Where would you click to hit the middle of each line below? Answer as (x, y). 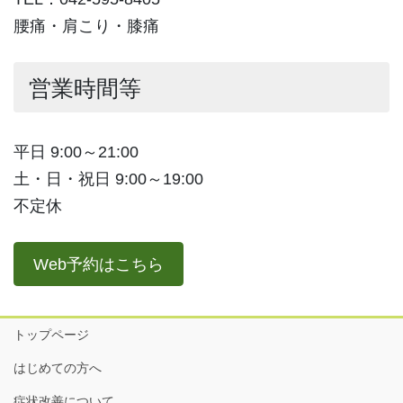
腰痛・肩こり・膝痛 (86, 27)
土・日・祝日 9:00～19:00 (108, 179)
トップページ (51, 335)
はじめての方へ (58, 368)
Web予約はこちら (99, 264)
